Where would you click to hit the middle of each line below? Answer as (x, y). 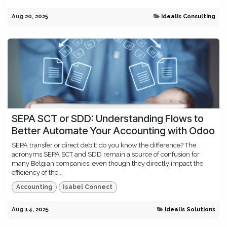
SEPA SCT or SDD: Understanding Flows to (108, 119)
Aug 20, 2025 (30, 16)
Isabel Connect (88, 187)
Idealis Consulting (188, 16)
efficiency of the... (37, 173)
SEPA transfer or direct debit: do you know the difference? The (104, 145)
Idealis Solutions (190, 209)
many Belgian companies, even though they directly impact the (107, 164)
